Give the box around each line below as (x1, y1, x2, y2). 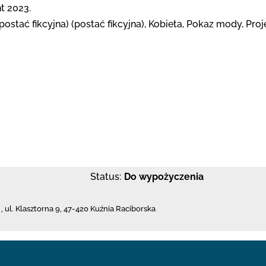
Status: (90, 171, 121, 182)
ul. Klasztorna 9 (5, 204, 60, 213)
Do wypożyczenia (124, 171, 204, 182)
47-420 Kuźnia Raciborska (64, 204, 156, 213)
